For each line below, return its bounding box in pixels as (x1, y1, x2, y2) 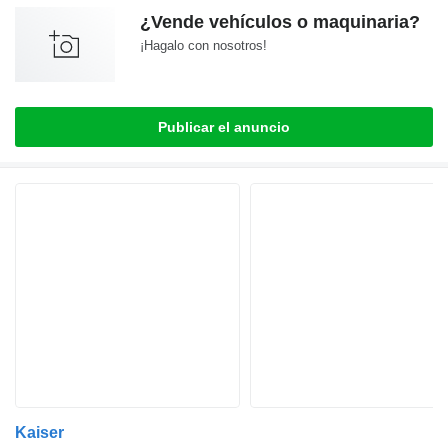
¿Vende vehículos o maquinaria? (140, 12, 420, 33)
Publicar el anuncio (158, 119, 290, 136)
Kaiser (15, 424, 64, 442)
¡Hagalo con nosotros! (140, 38, 267, 54)
